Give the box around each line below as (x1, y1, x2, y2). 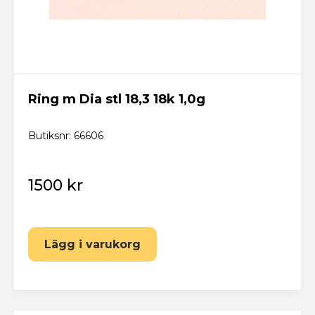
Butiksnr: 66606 (28, 129, 103, 142)
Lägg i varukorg (44, 237, 141, 250)
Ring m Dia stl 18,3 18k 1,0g (28, 91, 205, 107)
